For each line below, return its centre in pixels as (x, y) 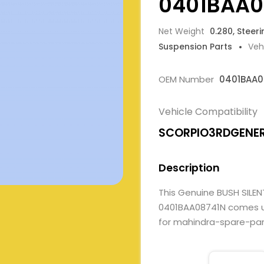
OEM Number (187, 79)
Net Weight (183, 31)
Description (189, 168)
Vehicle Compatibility (208, 112)
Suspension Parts (195, 47)
